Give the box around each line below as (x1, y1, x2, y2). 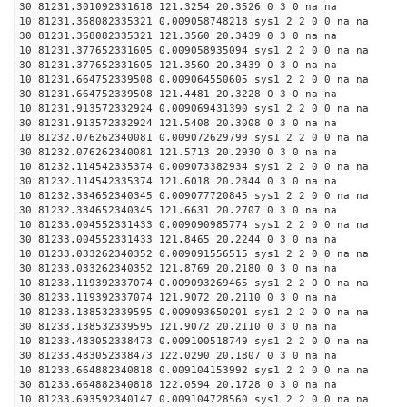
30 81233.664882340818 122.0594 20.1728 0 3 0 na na (19, 379, 337, 391)
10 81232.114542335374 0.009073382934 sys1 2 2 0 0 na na (19, 161, 369, 173)
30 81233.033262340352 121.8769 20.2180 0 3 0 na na (19, 263, 337, 274)
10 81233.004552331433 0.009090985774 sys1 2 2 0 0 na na (19, 219, 369, 231)
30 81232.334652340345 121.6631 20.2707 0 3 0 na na (19, 204, 337, 216)
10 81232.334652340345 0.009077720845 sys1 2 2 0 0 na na (19, 190, 369, 202)
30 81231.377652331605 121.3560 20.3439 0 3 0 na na (19, 59, 337, 71)
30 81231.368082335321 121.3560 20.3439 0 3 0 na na (19, 30, 337, 42)
